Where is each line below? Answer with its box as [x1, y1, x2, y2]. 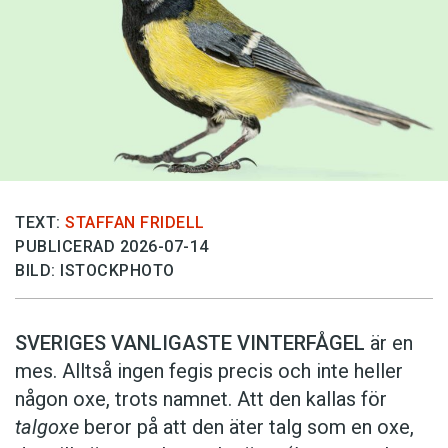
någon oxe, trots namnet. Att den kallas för [15, 386, 387, 411]
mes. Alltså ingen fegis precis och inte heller [15, 358, 403, 383]
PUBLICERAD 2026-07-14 [15, 236, 209, 256]
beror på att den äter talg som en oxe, [79, 414, 414, 439]
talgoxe [15, 414, 79, 439]
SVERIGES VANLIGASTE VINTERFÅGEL [15, 330, 365, 355]
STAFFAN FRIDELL [65, 212, 205, 232]
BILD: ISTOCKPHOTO [15, 260, 175, 280]
